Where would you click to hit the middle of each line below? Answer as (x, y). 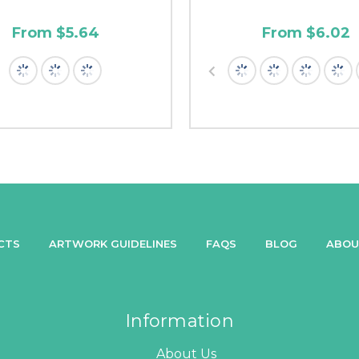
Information (179, 321)
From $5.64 (55, 32)
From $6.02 (306, 32)
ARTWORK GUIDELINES (113, 243)
